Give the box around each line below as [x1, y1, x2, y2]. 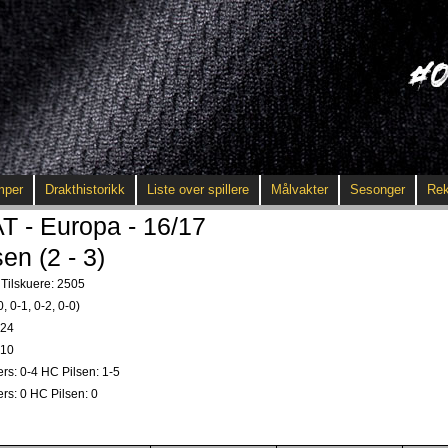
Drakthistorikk [45, 182, 125, 197]
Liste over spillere [147, 182, 249, 197]
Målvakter [271, 182, 328, 197]
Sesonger [350, 182, 405, 197]
